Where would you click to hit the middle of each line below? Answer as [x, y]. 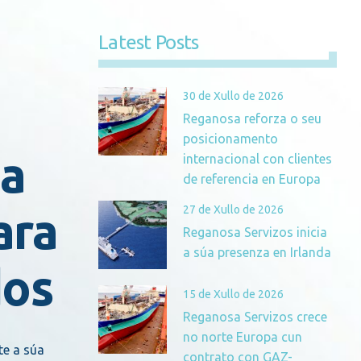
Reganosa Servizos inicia [255, 232]
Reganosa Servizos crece [255, 317]
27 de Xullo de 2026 [233, 210]
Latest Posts [149, 43]
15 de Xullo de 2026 [233, 295]
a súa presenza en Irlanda [257, 253]
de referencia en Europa [252, 179]
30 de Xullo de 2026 [233, 96]
